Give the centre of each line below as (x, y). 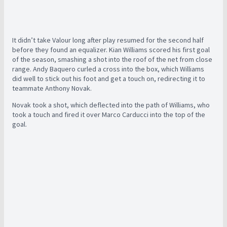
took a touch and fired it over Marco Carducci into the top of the (109, 115)
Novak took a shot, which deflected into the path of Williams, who (111, 105)
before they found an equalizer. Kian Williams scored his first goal (111, 50)
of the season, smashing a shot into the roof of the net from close (112, 59)
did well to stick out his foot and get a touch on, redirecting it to (109, 79)
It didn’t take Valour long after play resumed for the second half (108, 40)
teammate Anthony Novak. (52, 88)
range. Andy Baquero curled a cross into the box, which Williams (108, 69)
